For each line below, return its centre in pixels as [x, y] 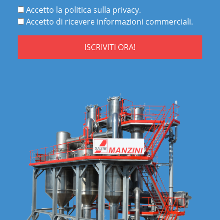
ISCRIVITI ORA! [110, 47]
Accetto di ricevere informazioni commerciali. [109, 21]
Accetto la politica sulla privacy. [82, 10]
